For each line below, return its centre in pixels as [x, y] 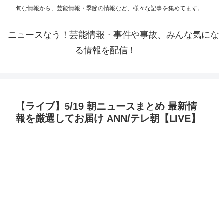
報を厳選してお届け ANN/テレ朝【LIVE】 [108, 119]
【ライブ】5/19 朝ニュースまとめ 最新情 [106, 106]
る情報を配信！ [106, 51]
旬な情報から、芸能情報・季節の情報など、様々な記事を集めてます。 [109, 9]
